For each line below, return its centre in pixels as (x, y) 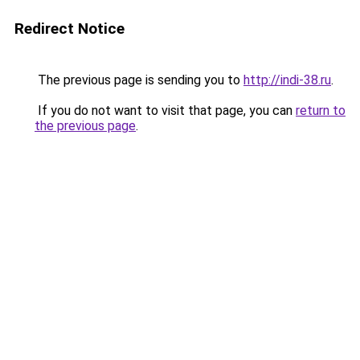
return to (321, 110)
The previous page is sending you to (139, 80)
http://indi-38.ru (287, 80)
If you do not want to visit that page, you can (165, 110)
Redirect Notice (70, 29)
